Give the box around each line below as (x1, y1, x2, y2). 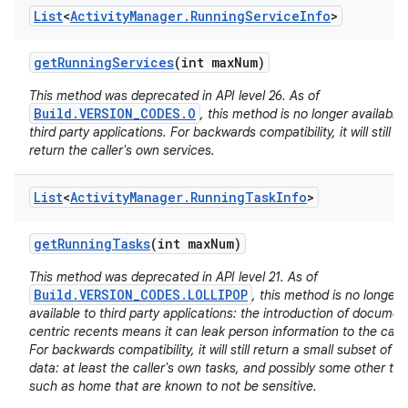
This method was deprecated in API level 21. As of (29, 269, 318, 285)
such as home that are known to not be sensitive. (29, 378, 317, 394)
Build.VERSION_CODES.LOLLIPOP (34, 286, 248, 303)
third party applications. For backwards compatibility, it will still (29, 124, 391, 140)
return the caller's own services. (29, 142, 215, 158)
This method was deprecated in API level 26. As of (29, 87, 320, 104)
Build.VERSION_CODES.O (34, 105, 196, 122)
